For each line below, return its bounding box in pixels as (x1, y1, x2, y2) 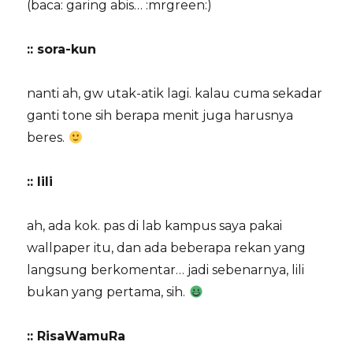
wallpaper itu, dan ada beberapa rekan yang (27, 240, 307, 256)
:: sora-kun (27, 42, 97, 58)
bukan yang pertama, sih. (27, 284, 189, 300)
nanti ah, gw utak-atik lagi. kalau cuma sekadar (27, 86, 323, 102)
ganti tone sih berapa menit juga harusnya (27, 108, 294, 124)
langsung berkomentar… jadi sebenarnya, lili (27, 262, 305, 278)
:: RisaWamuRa (27, 329, 126, 344)
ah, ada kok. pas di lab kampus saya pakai (27, 218, 283, 234)
